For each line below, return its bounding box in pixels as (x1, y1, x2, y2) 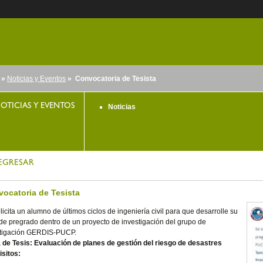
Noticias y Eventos (7, 75, 66, 83)
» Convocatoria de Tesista (66, 75, 157, 83)
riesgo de (155, 239, 188, 247)
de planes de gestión (73, 239, 144, 247)
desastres (188, 239, 222, 247)
